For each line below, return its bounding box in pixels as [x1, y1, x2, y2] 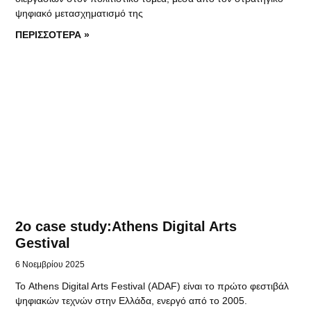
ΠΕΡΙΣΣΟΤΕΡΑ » [15, 29, 90, 41]
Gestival [15, 235, 71, 251]
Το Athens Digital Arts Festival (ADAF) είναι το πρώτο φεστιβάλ [15, 280, 289, 292]
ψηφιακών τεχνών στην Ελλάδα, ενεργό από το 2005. [15, 294, 248, 306]
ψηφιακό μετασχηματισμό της [15, 8, 144, 19]
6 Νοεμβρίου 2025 [15, 259, 85, 269]
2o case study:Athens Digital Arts [15, 218, 237, 234]
